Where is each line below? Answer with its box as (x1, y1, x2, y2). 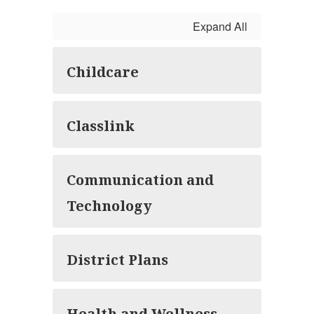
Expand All (193, 18, 247, 34)
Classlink (67, 111, 135, 137)
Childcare (67, 57, 139, 83)
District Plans (67, 245, 168, 271)
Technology (67, 191, 152, 217)
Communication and (67, 165, 214, 191)
